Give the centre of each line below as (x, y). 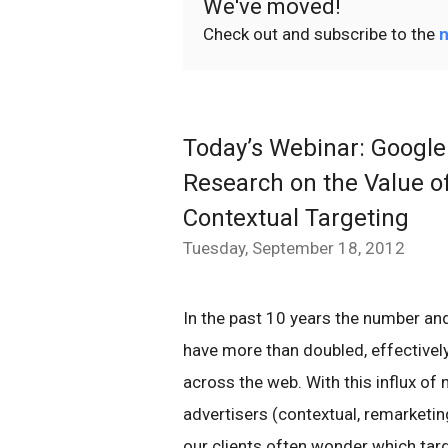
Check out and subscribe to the (321, 34)
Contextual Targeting (296, 218)
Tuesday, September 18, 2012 (294, 248)
